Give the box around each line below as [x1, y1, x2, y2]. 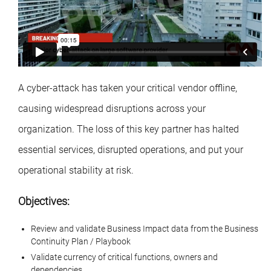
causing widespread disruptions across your [18, 102, 206, 114]
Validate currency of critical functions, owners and [31, 252, 218, 262]
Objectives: [18, 194, 70, 207]
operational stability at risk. [18, 164, 134, 176]
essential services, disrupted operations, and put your [18, 143, 243, 155]
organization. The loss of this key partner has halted [18, 123, 239, 135]
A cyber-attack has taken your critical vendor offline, [18, 82, 237, 94]
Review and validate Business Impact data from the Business [31, 223, 258, 233]
